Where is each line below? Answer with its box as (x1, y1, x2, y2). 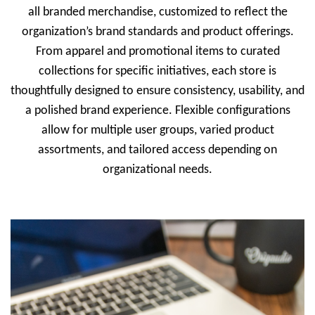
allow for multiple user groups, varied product (41, 123, 274, 137)
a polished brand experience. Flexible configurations (25, 103, 290, 117)
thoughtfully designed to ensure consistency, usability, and (11, 84, 304, 98)
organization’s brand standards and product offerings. (21, 25, 294, 39)
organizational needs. (103, 162, 212, 176)
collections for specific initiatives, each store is (39, 64, 276, 78)
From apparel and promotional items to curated (35, 44, 280, 58)
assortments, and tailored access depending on (38, 143, 277, 157)
